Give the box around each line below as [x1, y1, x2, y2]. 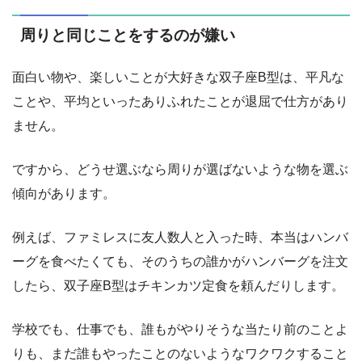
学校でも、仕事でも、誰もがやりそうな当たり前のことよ [12, 322, 348, 337]
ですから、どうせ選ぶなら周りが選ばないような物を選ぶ [12, 162, 348, 177]
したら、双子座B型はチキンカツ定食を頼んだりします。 [12, 279, 344, 293]
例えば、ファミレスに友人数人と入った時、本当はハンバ [12, 230, 348, 245]
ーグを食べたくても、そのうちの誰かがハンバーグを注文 [12, 255, 348, 269]
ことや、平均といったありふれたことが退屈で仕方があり [12, 95, 348, 109]
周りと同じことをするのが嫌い [20, 26, 235, 44]
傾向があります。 [12, 187, 116, 201]
